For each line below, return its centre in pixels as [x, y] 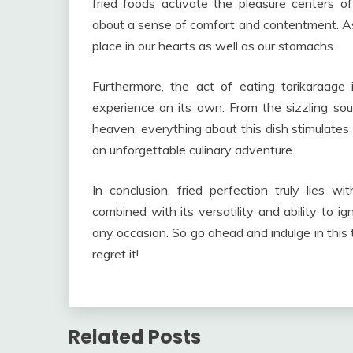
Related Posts [135, 336]
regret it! [115, 253]
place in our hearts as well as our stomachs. [214, 45]
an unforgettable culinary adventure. [193, 149]
